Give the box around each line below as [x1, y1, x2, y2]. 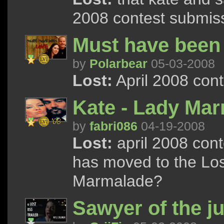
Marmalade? [72, 172, 162, 190]
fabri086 [89, 119, 137, 133]
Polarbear [89, 56, 147, 70]
